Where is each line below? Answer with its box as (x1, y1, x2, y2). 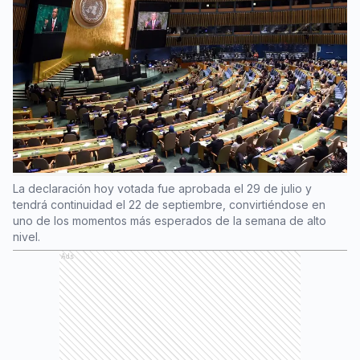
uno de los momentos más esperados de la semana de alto (13, 214, 326, 227)
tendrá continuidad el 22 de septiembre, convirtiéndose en (13, 198, 325, 211)
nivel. (13, 230, 40, 243)
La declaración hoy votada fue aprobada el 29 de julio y (13, 182, 312, 195)
